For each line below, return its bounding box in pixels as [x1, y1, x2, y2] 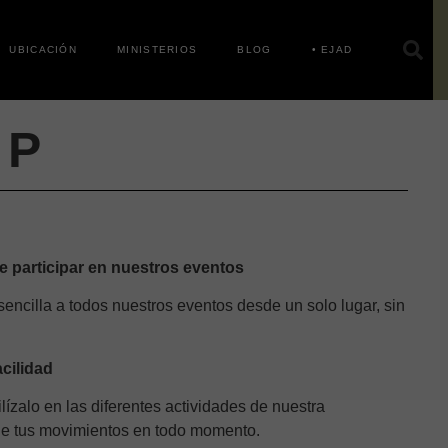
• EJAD [311, 44, 353, 55]
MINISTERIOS [117, 44, 198, 55]
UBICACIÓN [9, 44, 78, 55]
